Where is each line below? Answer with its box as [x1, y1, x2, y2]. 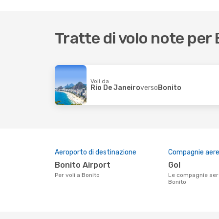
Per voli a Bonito [58, 172, 100, 178]
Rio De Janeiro [90, 83, 140, 92]
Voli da [90, 77, 109, 85]
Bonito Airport [60, 160, 110, 170]
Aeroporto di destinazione [55, 148, 136, 156]
